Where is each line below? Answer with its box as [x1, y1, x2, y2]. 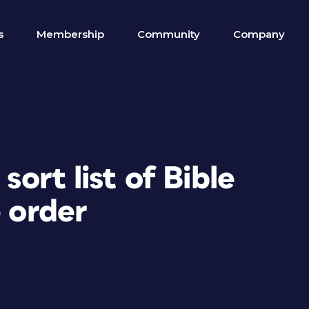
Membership [37, 28, 104, 41]
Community [137, 28, 200, 41]
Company [233, 28, 285, 41]
